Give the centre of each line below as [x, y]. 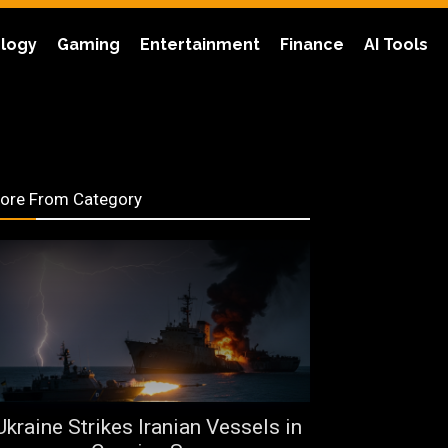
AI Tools [396, 44]
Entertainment [200, 44]
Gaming [88, 44]
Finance [312, 44]
